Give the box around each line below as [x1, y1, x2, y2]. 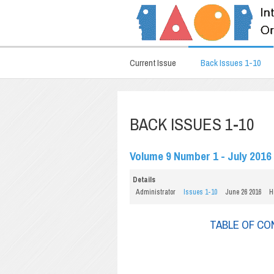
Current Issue [130, 56, 176, 69]
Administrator [136, 187, 176, 197]
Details [133, 175, 155, 185]
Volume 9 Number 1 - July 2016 [130, 148, 272, 164]
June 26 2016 [225, 187, 261, 197]
